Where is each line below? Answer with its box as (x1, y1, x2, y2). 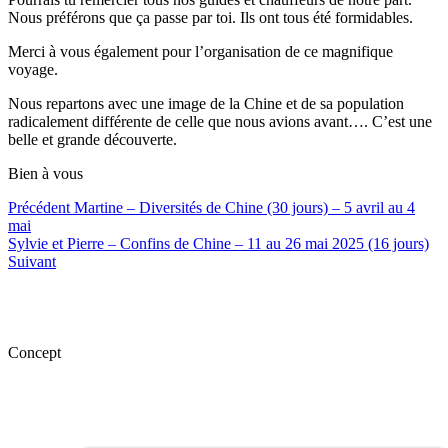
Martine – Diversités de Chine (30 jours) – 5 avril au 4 (70, 198, 415, 216)
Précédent (8, 198, 70, 216)
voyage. (8, 60, 58, 78)
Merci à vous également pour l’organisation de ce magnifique (8, 42, 393, 60)
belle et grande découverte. (8, 130, 177, 148)
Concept (8, 343, 61, 361)
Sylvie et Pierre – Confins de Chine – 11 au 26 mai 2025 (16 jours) (8, 234, 429, 252)
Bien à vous (8, 164, 83, 182)
